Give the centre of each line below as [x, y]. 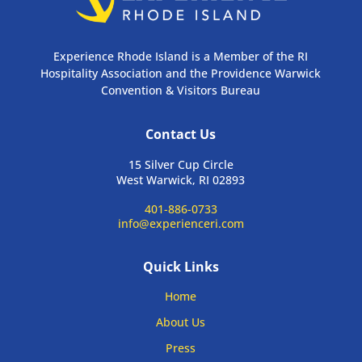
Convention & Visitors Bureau [181, 90]
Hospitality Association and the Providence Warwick [181, 73]
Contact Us [181, 134]
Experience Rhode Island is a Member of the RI [181, 56]
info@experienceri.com [181, 223]
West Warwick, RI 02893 [181, 179]
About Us [181, 322]
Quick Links [181, 266]
